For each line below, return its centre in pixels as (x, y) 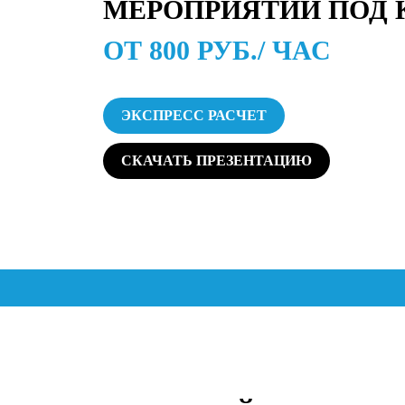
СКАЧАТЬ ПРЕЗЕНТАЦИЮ (217, 160)
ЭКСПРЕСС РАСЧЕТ (194, 115)
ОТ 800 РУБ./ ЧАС (217, 50)
